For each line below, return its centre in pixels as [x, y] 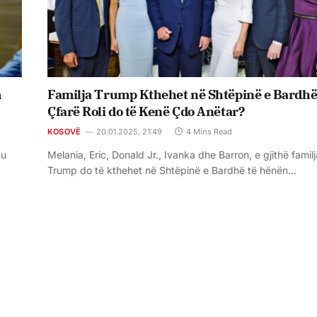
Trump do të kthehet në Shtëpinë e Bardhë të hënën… [172, 171]
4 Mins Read [209, 132]
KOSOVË [64, 132]
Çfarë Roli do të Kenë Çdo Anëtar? [146, 112]
